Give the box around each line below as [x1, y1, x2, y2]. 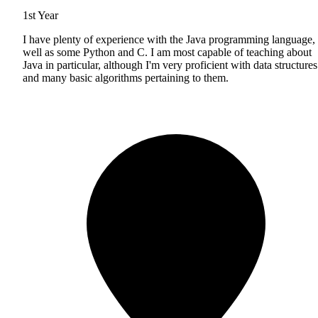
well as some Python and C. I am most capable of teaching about [23, 46, 312, 59]
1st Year [23, 9, 58, 22]
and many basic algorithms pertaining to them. [23, 72, 229, 84]
